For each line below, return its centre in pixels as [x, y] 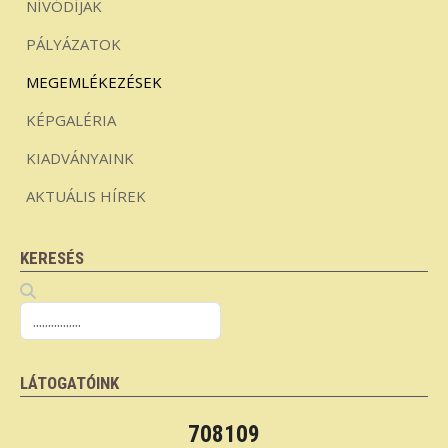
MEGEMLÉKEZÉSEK [94, 81]
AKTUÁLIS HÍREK [86, 195]
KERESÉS [52, 257]
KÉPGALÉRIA [71, 119]
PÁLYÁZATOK [73, 43]
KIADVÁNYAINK [80, 157]
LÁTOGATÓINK [69, 382]
